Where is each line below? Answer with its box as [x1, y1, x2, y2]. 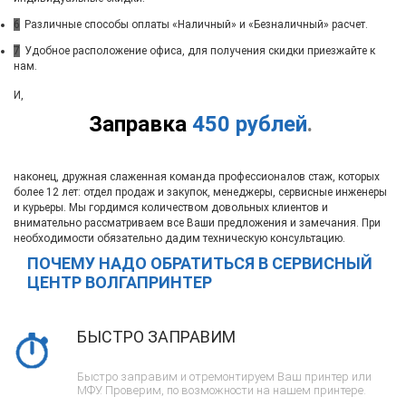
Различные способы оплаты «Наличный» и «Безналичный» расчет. [24, 18, 368, 32]
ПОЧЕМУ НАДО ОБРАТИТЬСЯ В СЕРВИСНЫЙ [27, 253, 372, 273]
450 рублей [192, 111, 307, 137]
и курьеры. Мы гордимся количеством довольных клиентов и [14, 200, 328, 214]
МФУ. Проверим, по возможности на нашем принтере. [77, 382, 366, 397]
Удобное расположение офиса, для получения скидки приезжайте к [24, 44, 375, 58]
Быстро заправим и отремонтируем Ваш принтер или [77, 369, 372, 383]
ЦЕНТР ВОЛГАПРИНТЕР [27, 272, 212, 292]
